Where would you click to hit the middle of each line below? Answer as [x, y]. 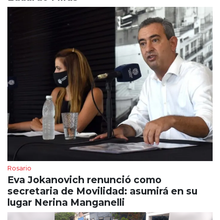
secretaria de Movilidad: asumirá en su [102, 191]
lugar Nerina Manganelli [66, 202]
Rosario [19, 168]
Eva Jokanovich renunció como [84, 179]
